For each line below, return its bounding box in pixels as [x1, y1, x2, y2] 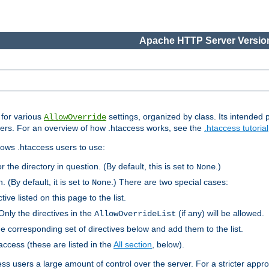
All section [113, 240, 152, 250]
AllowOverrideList [94, 209, 176, 219]
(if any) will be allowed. [176, 208, 264, 219]
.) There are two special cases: [111, 177, 228, 187]
